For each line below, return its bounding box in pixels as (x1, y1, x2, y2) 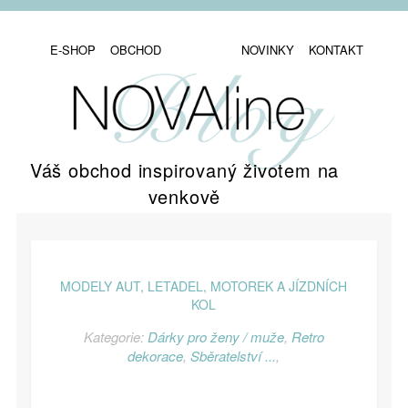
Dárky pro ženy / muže (147, 327, 284, 346)
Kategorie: (83, 327, 148, 346)
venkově (148, 183, 221, 209)
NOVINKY (240, 41, 294, 58)
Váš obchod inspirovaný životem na (29, 157, 340, 183)
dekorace (127, 346, 184, 365)
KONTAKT (308, 41, 363, 58)
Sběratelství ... (190, 346, 277, 365)
